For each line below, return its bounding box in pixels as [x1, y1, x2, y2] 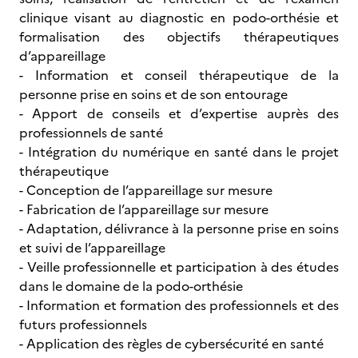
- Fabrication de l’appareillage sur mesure [19, 200, 272, 219]
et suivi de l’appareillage [19, 238, 165, 257]
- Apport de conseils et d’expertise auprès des [19, 104, 339, 123]
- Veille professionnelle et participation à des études [19, 257, 339, 276]
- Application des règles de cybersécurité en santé [19, 334, 324, 353]
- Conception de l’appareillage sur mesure [19, 181, 276, 200]
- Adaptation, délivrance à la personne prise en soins [19, 219, 339, 238]
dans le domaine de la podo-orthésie [19, 276, 246, 296]
